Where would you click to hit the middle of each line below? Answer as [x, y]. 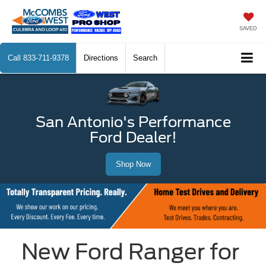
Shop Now [133, 164]
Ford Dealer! [133, 137]
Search [145, 58]
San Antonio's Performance [133, 122]
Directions [101, 58]
